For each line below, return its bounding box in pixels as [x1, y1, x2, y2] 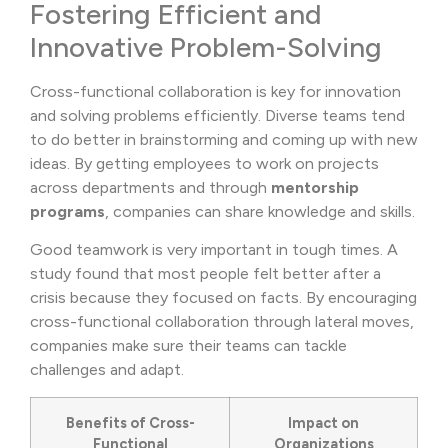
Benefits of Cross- [65, 413, 195, 432]
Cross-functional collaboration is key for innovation [30, 81, 401, 101]
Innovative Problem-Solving [30, 29, 382, 64]
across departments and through [30, 177, 271, 197]
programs [30, 201, 105, 221]
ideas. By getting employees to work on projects [30, 153, 379, 173]
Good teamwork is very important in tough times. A [30, 240, 398, 260]
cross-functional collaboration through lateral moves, [30, 312, 414, 332]
